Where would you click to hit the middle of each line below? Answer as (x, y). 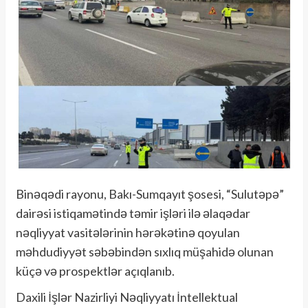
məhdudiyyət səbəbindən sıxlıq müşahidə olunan (144, 251)
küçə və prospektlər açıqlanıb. (96, 271)
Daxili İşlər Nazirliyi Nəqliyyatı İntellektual (126, 297)
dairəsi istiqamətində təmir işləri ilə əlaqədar (133, 213)
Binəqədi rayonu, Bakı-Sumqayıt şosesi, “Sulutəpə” (150, 194)
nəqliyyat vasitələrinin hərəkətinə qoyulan (128, 232)
